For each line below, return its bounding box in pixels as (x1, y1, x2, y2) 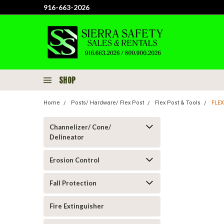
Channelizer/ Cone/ (49, 123, 111, 131)
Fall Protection (49, 179, 96, 187)
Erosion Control (49, 156, 99, 164)
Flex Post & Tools (155, 99, 200, 106)
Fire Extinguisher (49, 202, 104, 210)
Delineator (49, 133, 84, 141)
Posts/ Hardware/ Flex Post (71, 99, 144, 106)
